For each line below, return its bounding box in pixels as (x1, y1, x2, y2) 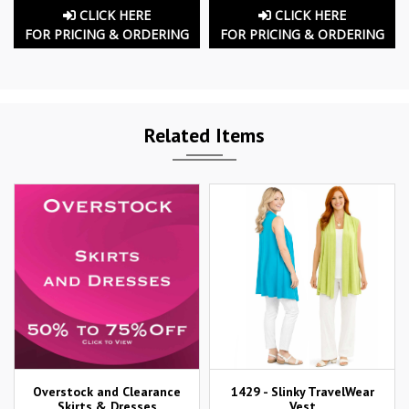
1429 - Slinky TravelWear (230, 383, 374, 400)
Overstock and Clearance (33, 383, 181, 400)
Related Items (144, 121, 265, 148)
